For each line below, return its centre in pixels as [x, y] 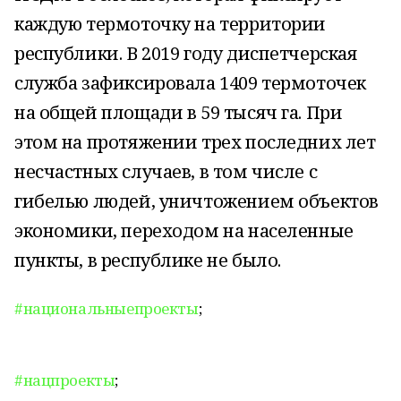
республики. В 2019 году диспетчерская [186, 53]
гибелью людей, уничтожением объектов [196, 201]
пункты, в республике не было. [148, 260]
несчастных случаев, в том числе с [166, 171]
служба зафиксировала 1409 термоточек [190, 83]
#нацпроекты [65, 380]
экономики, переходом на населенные [184, 230]
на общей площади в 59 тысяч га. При [179, 112]
